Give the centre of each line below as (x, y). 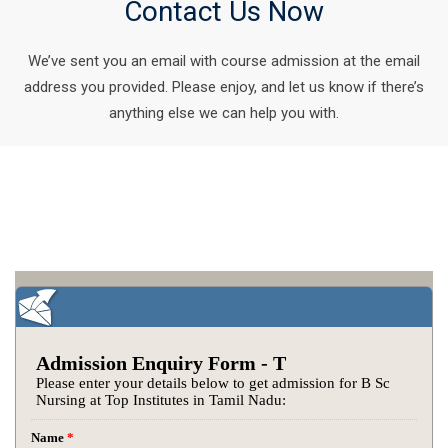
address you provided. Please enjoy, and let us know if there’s (224, 87)
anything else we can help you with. (224, 113)
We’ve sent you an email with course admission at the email (224, 61)
